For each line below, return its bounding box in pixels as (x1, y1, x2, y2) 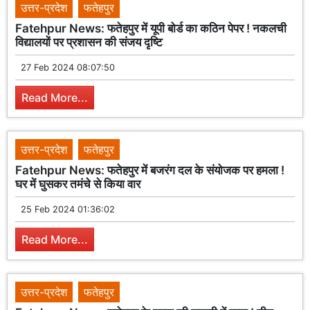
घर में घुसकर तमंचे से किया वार (15, 177, 141, 192)
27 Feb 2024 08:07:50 (21, 62, 116, 73)
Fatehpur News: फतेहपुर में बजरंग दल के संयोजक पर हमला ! (15, 163, 285, 178)
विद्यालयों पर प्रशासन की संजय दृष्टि (15, 35, 163, 49)
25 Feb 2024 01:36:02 (21, 204, 116, 215)
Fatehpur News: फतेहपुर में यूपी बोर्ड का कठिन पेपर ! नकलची (15, 21, 287, 35)
